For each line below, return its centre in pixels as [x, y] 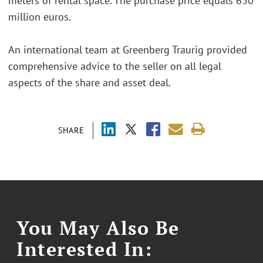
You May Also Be [98, 227]
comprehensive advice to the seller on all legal [115, 66]
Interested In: [85, 249]
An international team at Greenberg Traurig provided [128, 50]
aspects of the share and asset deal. [90, 83]
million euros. [40, 17]
